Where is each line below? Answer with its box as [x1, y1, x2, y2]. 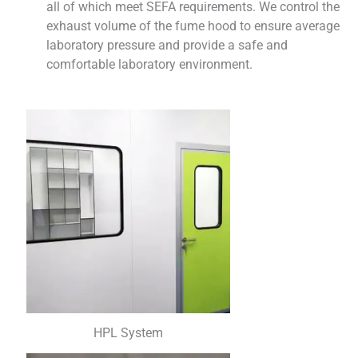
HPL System [93, 325, 163, 341]
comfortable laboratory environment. [46, 57, 253, 73]
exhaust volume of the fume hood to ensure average [46, 18, 340, 34]
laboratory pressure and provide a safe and [46, 38, 288, 54]
